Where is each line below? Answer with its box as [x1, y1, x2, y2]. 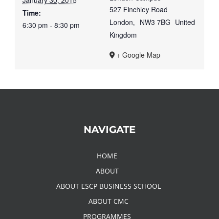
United [175, 17, 196, 27]
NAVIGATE [84, 123, 135, 135]
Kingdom [109, 30, 137, 40]
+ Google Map [116, 50, 160, 60]
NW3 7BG [139, 17, 171, 27]
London [109, 17, 133, 27]
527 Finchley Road [109, 4, 168, 15]
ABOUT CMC [88, 196, 129, 206]
